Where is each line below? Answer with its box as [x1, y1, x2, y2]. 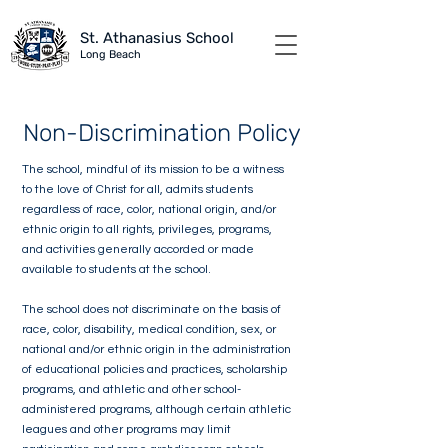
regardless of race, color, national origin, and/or [22, 203, 276, 216]
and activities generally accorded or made [22, 243, 254, 256]
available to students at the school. [22, 263, 211, 276]
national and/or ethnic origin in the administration [22, 343, 291, 356]
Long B [80, 48, 116, 61]
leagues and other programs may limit [22, 423, 231, 436]
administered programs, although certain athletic [22, 403, 291, 416]
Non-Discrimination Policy [23, 119, 301, 147]
